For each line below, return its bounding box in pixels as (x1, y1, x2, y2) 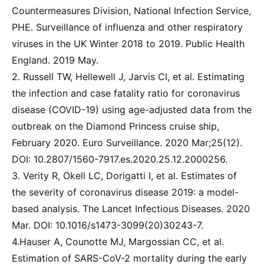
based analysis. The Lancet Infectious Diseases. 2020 (12, 202, 250, 214)
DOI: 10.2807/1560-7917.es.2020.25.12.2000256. (12, 153, 227, 165)
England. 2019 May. (12, 54, 98, 66)
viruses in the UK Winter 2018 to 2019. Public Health (12, 37, 245, 49)
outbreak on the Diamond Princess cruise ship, (12, 120, 219, 132)
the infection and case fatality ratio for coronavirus (12, 87, 240, 99)
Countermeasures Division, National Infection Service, (12, 4, 251, 16)
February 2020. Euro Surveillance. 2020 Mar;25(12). (12, 136, 242, 148)
